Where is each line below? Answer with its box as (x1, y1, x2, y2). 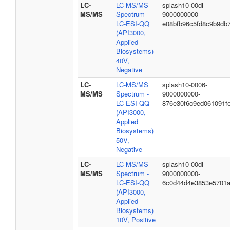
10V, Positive (116, 215, 156, 224)
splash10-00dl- (162, 159, 205, 169)
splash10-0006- (162, 80, 207, 89)
